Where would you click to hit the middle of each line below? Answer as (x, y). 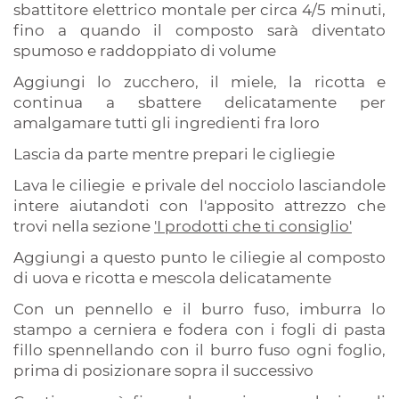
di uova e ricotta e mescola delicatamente (174, 277)
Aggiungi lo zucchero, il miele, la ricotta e (199, 81)
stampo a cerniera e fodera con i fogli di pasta (199, 329)
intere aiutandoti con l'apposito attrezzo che (199, 205)
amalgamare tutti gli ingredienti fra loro (168, 122)
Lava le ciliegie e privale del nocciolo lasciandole (199, 185)
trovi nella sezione (84, 226)
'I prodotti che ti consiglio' (253, 226)
